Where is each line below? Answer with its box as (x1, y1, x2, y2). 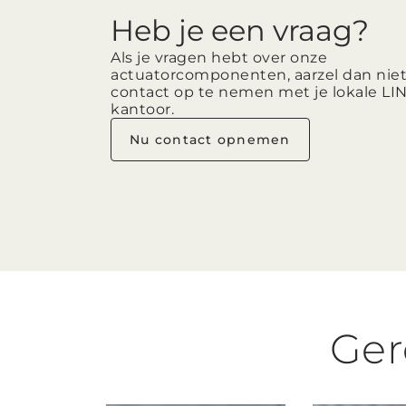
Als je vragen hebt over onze (111, 49, 327, 67)
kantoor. (111, 101, 174, 119)
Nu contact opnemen (130, 131, 291, 149)
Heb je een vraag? (111, 13, 369, 49)
